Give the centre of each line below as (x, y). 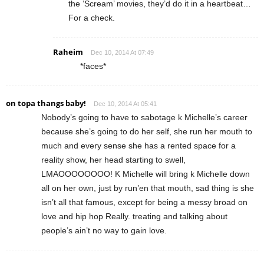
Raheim (68, 52)
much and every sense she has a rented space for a (138, 145)
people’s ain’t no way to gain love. (104, 230)
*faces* (93, 66)
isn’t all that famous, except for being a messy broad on (144, 202)
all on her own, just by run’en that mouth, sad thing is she (148, 188)
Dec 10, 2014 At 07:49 (122, 52)
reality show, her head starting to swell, (113, 159)
